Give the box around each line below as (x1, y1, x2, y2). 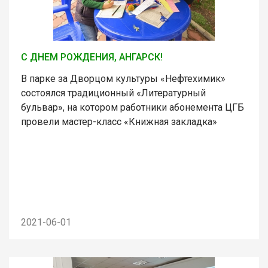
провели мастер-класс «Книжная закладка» (21, 115, 217, 127)
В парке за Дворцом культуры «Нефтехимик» (21, 72, 226, 84)
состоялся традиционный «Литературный (21, 87, 206, 99)
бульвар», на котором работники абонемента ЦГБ (21, 101, 244, 113)
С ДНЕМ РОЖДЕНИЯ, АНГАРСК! (21, 51, 163, 63)
